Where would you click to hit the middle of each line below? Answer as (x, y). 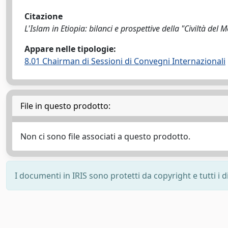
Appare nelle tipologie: (70, 49)
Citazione (44, 16)
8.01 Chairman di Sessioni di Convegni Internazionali (125, 61)
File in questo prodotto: (65, 106)
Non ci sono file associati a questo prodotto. (105, 136)
